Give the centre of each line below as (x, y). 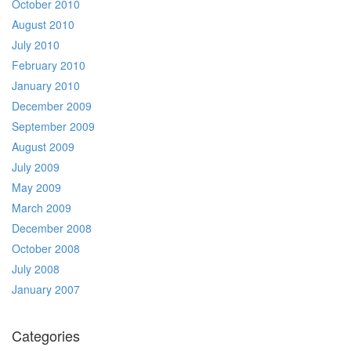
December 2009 (52, 106)
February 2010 (49, 65)
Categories (46, 335)
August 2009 (43, 147)
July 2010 (36, 45)
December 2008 (52, 228)
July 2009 (36, 167)
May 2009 (36, 187)
